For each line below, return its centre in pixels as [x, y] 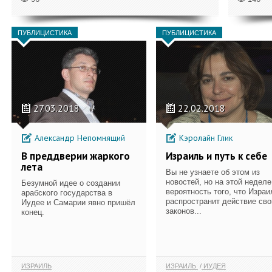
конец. [33, 212]
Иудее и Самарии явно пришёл [78, 202]
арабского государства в [67, 192]
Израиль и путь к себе [216, 156]
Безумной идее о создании [71, 183]
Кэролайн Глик [205, 138]
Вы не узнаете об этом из [213, 172]
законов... [184, 211]
